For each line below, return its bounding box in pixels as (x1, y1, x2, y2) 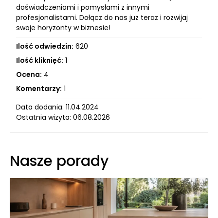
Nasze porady (10, 151, 109, 171)
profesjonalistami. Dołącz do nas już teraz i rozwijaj (16, 13, 188, 22)
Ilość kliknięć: (16, 55, 63, 65)
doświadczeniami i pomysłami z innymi (16, 2, 149, 12)
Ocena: (16, 70, 42, 79)
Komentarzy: (16, 84, 62, 93)
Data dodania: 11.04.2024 (16, 102, 99, 112)
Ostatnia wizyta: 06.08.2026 (16, 112, 110, 122)
